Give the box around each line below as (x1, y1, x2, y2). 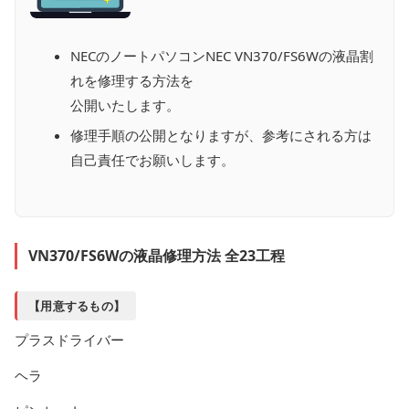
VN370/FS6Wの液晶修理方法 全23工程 (28, 246, 285, 266)
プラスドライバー (15, 330, 124, 349)
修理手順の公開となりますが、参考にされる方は (70, 126, 372, 144)
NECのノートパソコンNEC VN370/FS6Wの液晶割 (70, 47, 373, 65)
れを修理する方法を (70, 71, 194, 89)
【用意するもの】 (28, 298, 126, 314)
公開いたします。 (70, 96, 180, 114)
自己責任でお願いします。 (70, 151, 235, 169)
